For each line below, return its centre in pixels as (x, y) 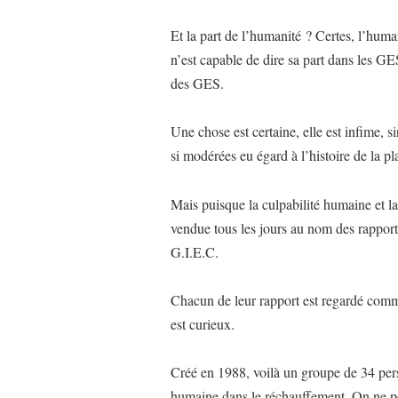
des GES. (197, 83)
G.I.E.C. (195, 251)
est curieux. (203, 324)
